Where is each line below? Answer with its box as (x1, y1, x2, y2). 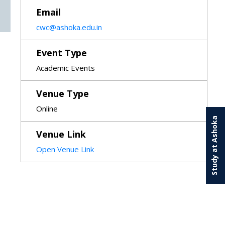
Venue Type (36, 87, 89, 99)
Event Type (36, 47, 87, 59)
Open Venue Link (36, 144, 94, 154)
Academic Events (36, 63, 95, 73)
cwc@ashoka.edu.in (36, 22, 102, 32)
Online (36, 103, 58, 114)
